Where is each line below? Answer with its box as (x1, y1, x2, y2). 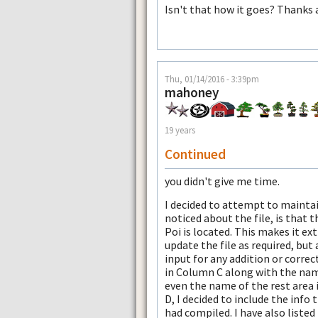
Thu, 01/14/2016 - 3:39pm (165, 72, 259, 84)
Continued (165, 145, 226, 163)
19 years (165, 124, 195, 136)
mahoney (165, 83, 219, 101)
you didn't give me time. (165, 173, 280, 188)
